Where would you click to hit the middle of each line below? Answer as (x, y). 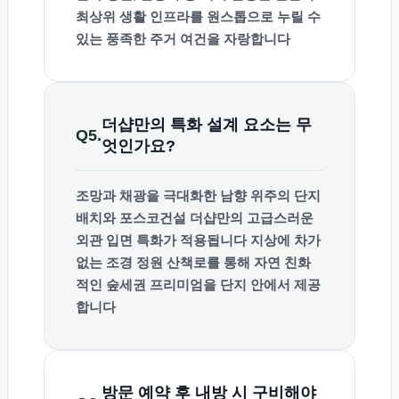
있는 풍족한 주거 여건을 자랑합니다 (183, 39)
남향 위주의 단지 (270, 196)
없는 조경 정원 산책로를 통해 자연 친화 (193, 263)
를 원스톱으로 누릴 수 (255, 17)
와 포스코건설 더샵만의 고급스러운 (208, 218)
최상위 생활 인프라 (133, 17)
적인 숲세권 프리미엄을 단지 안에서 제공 (198, 285)
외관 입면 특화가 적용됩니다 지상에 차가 (198, 240)
